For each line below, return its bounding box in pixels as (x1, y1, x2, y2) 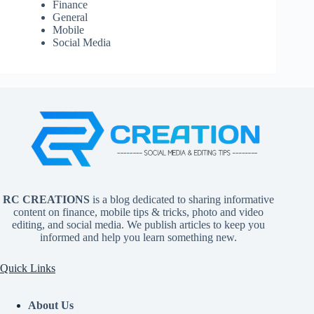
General (53, 11, 88, 23)
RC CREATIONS (2, 193, 90, 206)
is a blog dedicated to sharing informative (89, 193, 274, 206)
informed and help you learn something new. (39, 231, 237, 244)
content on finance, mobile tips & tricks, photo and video (13, 206, 264, 219)
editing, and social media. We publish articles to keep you (11, 219, 265, 231)
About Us (28, 299, 74, 311)
